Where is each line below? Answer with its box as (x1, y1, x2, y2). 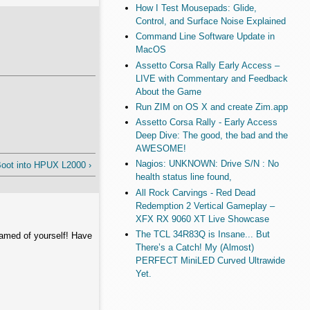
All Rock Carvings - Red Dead (135, 187, 255, 198)
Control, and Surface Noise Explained (135, 16, 286, 27)
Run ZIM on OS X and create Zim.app (135, 101, 288, 112)
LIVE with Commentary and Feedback (135, 73, 288, 84)
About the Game (135, 86, 201, 97)
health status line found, (135, 172, 232, 183)
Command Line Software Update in (135, 31, 275, 42)
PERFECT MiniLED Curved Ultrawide (135, 255, 285, 266)
